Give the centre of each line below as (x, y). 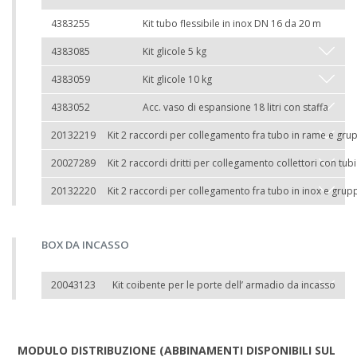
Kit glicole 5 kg (175, 51)
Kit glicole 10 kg (177, 79)
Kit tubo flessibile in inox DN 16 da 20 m (232, 24)
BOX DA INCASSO (85, 245)
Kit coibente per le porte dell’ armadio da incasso (224, 285)
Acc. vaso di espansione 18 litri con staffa (235, 107)
